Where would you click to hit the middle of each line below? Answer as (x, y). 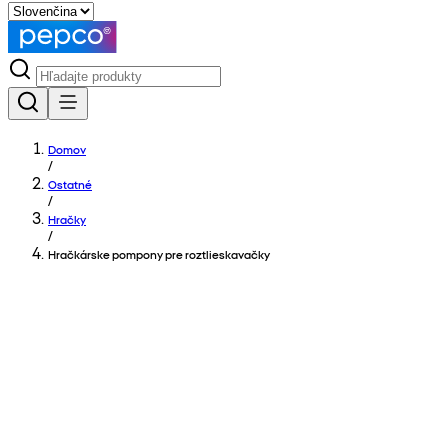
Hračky (67, 219)
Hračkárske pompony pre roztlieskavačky (159, 254)
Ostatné (70, 184)
